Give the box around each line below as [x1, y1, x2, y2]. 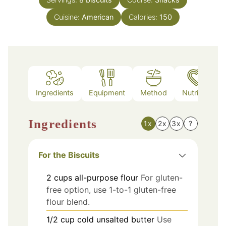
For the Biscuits [38, 149, 99, 160]
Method [140, 88, 167, 97]
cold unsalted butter [77, 214, 154, 224]
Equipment [89, 88, 125, 97]
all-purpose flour [75, 172, 138, 183]
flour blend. [46, 196, 90, 207]
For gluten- [141, 172, 183, 183]
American [82, 12, 114, 21]
